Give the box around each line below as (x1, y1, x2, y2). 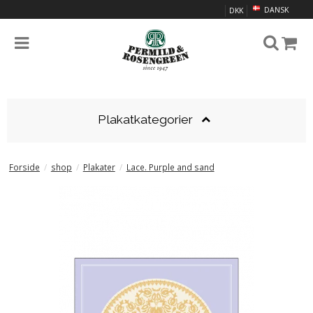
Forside (8, 161, 40, 173)
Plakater (82, 161, 115, 173)
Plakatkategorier (98, 112, 194, 127)
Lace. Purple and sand (126, 161, 214, 173)
